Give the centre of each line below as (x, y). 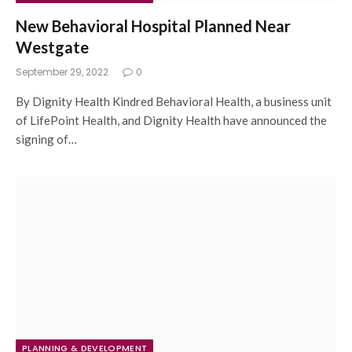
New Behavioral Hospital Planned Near (153, 26)
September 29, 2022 (62, 71)
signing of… (46, 139)
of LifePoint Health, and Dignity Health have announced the (171, 120)
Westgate (52, 47)
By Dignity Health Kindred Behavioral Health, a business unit (174, 101)
